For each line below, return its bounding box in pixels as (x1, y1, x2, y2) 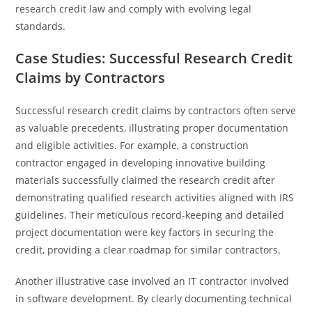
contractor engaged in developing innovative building (15, 156, 266, 169)
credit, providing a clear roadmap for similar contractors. (15, 243, 281, 256)
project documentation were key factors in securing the (15, 226, 274, 239)
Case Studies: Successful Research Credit (15, 49, 293, 68)
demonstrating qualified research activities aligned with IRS (15, 191, 295, 204)
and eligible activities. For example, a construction (15, 139, 249, 152)
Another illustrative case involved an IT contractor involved (15, 274, 290, 288)
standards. (15, 19, 66, 33)
